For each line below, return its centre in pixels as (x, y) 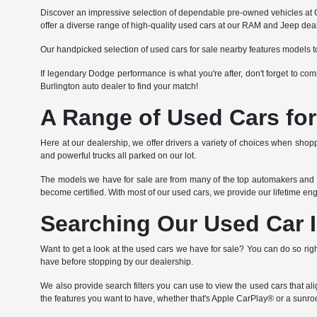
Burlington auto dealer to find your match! (120, 86)
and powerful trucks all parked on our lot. (119, 156)
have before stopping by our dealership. (117, 262)
